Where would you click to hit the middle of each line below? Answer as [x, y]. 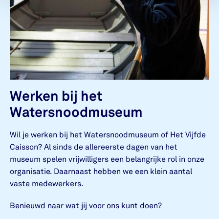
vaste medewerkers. [47, 184]
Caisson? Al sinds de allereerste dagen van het [94, 147]
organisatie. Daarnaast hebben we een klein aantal [101, 172]
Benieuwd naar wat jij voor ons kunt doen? [87, 206]
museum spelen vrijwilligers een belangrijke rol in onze [107, 160]
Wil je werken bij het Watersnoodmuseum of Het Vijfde [108, 135]
